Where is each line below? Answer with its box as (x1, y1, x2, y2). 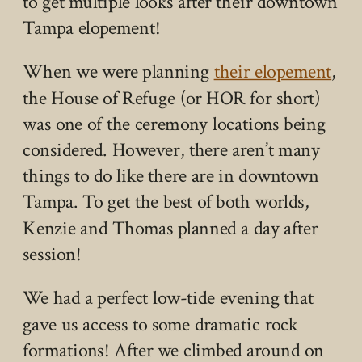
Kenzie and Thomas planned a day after (23, 215, 318, 241)
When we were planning (23, 59, 214, 85)
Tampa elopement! (23, 15, 161, 40)
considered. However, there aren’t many (23, 137, 321, 163)
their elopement (213, 59, 332, 85)
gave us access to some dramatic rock (23, 311, 298, 337)
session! (23, 242, 82, 267)
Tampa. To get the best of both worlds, (23, 189, 309, 215)
